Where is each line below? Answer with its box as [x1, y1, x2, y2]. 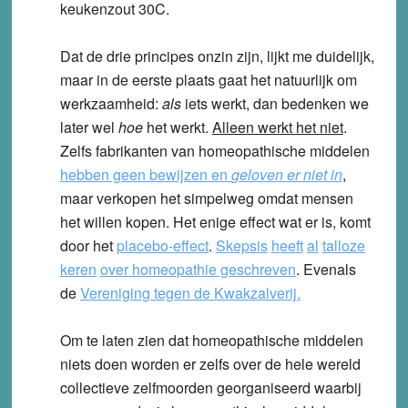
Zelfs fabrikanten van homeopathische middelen [59, 139, 370, 161]
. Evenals [295, 258, 356, 280]
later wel [59, 116, 118, 138]
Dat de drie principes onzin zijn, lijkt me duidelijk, [59, 45, 374, 66]
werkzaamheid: [59, 92, 162, 114]
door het [59, 234, 117, 256]
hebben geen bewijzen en [59, 163, 231, 185]
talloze [321, 234, 365, 256]
